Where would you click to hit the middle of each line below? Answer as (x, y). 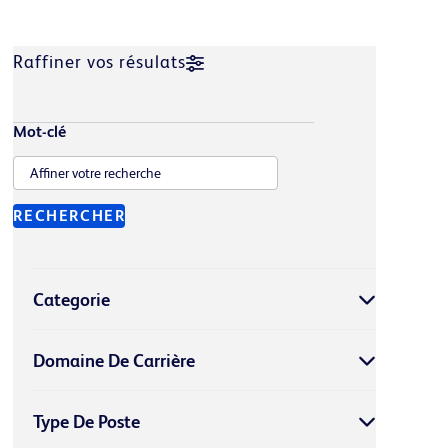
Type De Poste (87, 421)
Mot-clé (40, 131)
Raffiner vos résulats (99, 61)
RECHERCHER (69, 215)
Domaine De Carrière (114, 360)
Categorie (72, 299)
